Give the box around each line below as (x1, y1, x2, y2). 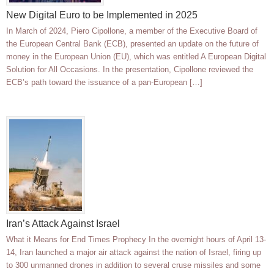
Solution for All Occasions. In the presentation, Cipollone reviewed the (6, 65, 253, 75)
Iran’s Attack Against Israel (6, 218, 120, 229)
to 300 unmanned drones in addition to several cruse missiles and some (6, 261, 261, 270)
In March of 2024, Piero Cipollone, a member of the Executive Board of (6, 26, 257, 36)
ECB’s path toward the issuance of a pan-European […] (6, 78, 202, 87)
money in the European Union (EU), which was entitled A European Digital (6, 52, 266, 62)
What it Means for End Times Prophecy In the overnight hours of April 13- (6, 235, 266, 245)
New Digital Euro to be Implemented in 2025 (6, 10, 198, 21)
